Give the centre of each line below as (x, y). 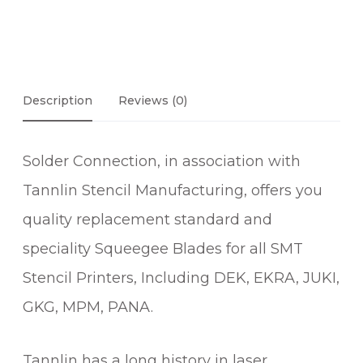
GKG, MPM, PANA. (88, 307)
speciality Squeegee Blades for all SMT (163, 249)
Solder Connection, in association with (162, 162)
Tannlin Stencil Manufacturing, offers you (173, 191)
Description (58, 100)
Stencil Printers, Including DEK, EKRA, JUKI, (181, 278)
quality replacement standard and (147, 220)
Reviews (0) (153, 100)
